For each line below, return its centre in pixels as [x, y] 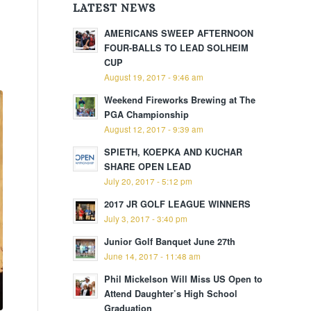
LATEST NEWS [115, 8]
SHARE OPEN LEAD [148, 167]
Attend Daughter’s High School [171, 294]
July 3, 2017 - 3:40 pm [146, 219]
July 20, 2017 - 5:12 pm [149, 181]
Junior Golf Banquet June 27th [170, 242]
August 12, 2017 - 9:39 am [154, 129]
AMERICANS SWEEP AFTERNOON [179, 33]
